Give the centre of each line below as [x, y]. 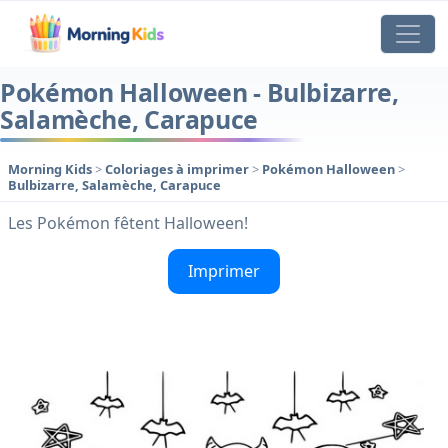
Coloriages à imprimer [178, 169]
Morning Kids [50, 169]
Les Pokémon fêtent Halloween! [128, 223]
